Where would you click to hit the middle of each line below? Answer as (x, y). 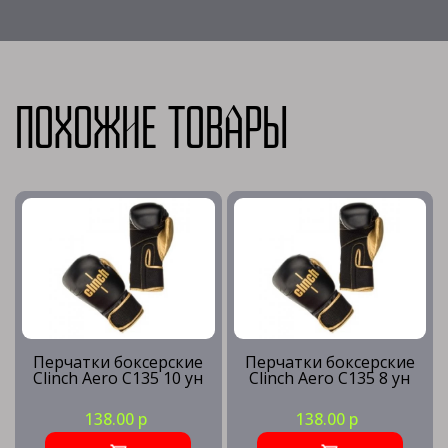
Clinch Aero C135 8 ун (330, 378)
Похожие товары (151, 131)
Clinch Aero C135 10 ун (118, 378)
